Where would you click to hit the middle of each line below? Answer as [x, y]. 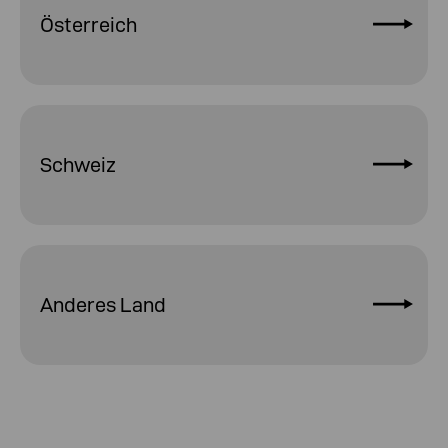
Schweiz [78, 165]
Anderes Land [103, 305]
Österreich [88, 25]
